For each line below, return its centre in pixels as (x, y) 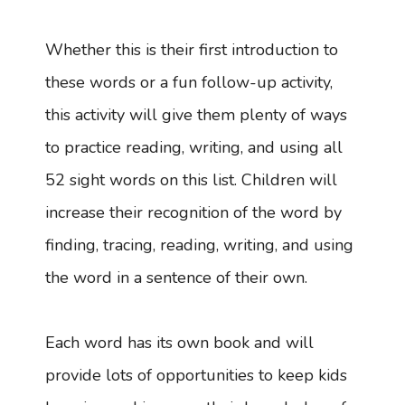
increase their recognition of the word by (193, 213)
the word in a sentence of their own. (176, 278)
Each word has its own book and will (179, 343)
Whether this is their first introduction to (192, 50)
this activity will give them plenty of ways (196, 115)
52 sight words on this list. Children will (191, 180)
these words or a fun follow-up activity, (189, 83)
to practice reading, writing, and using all (194, 148)
